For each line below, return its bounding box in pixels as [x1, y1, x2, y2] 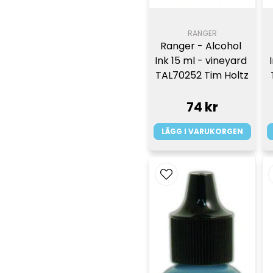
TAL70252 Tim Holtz [155, 68, 249, 82]
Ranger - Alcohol [160, 38, 242, 53]
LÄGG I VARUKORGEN [161, 126, 243, 136]
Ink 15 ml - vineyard [155, 53, 247, 68]
